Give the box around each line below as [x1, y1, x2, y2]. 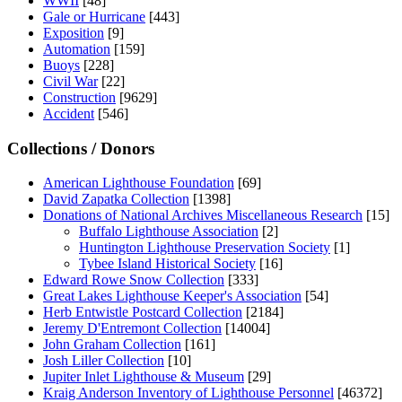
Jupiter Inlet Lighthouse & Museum [43, 369, 244, 385]
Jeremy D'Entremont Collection [43, 320, 222, 336]
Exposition [43, 24, 104, 40]
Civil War [43, 73, 98, 89]
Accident [43, 105, 94, 121]
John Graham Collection [43, 336, 181, 353]
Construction [43, 89, 116, 105]
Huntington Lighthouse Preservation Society [79, 240, 330, 256]
